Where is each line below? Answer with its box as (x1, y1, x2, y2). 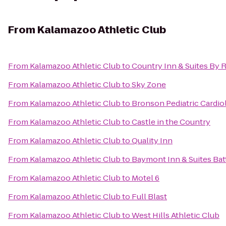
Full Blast (132, 191, 167, 202)
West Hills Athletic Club (132, 210, 219, 220)
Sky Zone (132, 79, 166, 90)
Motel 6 (132, 173, 159, 183)
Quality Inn (132, 135, 173, 146)
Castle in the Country (132, 117, 210, 127)
